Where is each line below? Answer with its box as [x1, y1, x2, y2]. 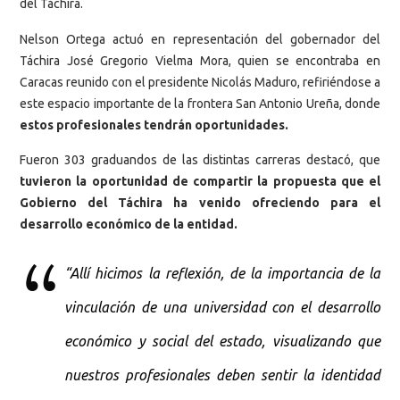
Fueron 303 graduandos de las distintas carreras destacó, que [20, 153, 380, 168]
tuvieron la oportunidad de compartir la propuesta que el [20, 174, 380, 189]
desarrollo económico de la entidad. [20, 217, 237, 232]
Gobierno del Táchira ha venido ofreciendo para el [20, 196, 380, 211]
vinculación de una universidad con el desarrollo [64, 299, 380, 316]
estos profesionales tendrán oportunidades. [20, 117, 288, 132]
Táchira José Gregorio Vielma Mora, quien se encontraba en [20, 53, 380, 68]
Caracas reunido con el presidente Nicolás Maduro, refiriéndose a [20, 74, 380, 89]
